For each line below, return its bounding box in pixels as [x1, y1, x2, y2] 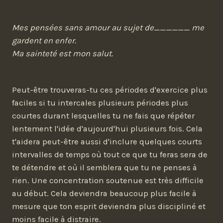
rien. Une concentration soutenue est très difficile [12, 175, 204, 185]
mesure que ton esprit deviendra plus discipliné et [12, 201, 206, 211]
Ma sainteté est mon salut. [12, 49, 113, 59]
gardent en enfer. [12, 36, 76, 46]
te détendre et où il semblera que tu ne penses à [12, 162, 197, 172]
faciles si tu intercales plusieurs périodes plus [12, 98, 188, 108]
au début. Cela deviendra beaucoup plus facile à [12, 188, 197, 198]
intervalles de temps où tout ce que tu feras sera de [12, 149, 208, 159]
